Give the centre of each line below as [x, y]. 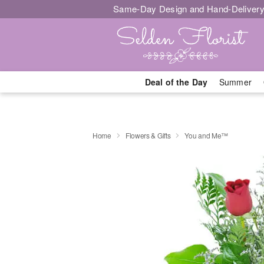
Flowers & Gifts [148, 135]
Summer [235, 82]
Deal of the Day [176, 82]
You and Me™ [207, 135]
